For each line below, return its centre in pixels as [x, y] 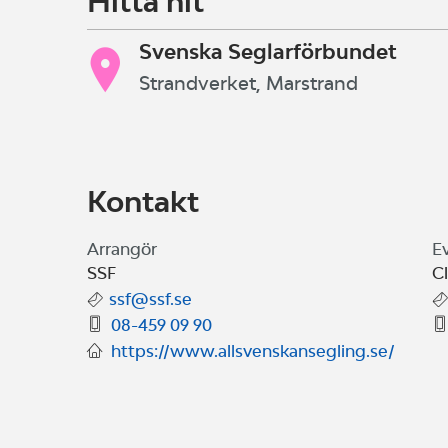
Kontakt [143, 201]
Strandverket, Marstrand [248, 83]
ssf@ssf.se [150, 299]
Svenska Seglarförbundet [268, 51]
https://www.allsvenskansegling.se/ [253, 351]
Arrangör [122, 249]
